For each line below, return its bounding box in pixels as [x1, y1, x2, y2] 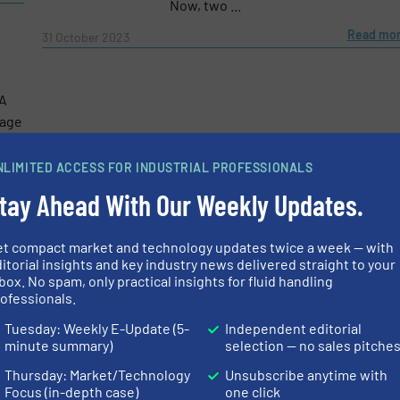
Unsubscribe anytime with [225, 366, 388, 383]
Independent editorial [225, 319, 362, 337]
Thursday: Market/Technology [4, 366, 191, 383]
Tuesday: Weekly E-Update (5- [4, 319, 190, 337]
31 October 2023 [41, 29, 129, 46]
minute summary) [4, 336, 113, 354]
